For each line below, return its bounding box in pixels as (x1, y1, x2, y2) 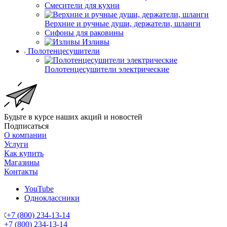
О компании (4, 131, 47, 140)
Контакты (4, 167, 38, 176)
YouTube (24, 184, 54, 194)
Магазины (4, 158, 40, 167)
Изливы (82, 37, 109, 47)
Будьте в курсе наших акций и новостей (4, 112, 142, 122)
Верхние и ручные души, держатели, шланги (45, 19, 201, 28)
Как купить (4, 149, 44, 158)
